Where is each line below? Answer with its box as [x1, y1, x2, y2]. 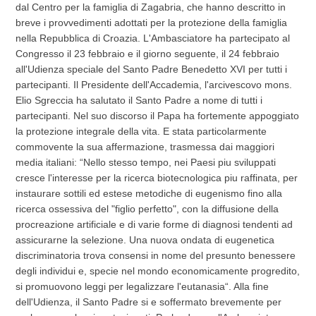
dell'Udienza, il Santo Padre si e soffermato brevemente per [16, 296, 282, 308]
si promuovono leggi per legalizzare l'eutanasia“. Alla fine [16, 281, 269, 293]
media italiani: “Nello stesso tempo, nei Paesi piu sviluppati [16, 157, 276, 169]
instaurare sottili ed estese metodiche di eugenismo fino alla [16, 188, 283, 200]
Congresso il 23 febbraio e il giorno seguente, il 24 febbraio [16, 48, 280, 60]
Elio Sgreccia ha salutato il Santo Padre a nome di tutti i [16, 95, 263, 107]
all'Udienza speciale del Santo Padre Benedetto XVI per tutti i [16, 63, 288, 75]
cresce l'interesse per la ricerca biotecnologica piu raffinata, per [16, 172, 298, 184]
